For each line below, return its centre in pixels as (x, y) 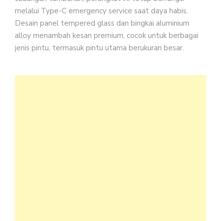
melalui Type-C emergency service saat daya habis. (101, 11)
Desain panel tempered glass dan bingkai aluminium (102, 23)
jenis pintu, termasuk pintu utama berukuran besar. (99, 48)
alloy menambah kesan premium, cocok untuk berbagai (107, 35)
